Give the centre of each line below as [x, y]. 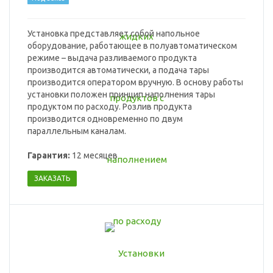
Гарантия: [49, 156]
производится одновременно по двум [105, 119]
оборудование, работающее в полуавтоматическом [132, 46]
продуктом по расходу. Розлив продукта [110, 107]
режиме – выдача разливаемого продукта [112, 58]
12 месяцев [94, 156]
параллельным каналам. [77, 131]
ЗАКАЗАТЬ [52, 179]
